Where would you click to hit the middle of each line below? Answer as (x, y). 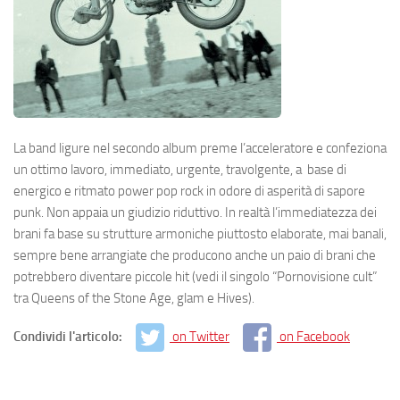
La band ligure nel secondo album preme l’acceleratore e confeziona (200, 148)
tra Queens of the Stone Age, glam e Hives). (134, 298)
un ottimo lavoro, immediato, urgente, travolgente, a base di (180, 169)
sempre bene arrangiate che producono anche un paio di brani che (195, 255)
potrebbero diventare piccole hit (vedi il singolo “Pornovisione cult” (195, 276)
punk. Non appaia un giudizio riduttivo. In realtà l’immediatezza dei (195, 212)
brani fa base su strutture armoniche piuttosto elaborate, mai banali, (200, 233)
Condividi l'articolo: (69, 336)
